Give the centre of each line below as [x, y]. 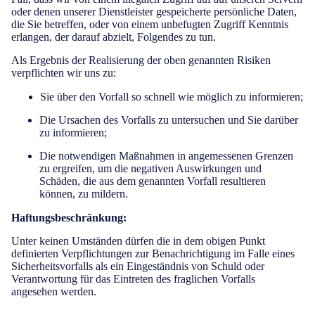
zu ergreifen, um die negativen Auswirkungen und [150, 168]
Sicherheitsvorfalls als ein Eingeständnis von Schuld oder [138, 266]
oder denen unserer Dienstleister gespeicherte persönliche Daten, [154, 12]
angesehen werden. [54, 291]
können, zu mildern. [84, 194]
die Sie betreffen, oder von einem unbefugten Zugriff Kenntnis [150, 24]
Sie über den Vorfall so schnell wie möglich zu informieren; [172, 97]
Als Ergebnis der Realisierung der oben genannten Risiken [141, 60]
